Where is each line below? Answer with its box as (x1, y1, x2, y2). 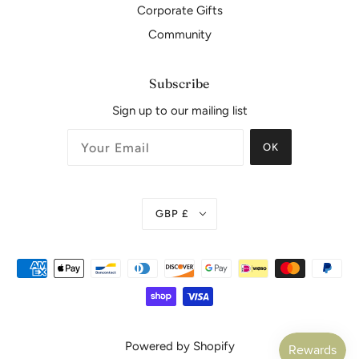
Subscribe (149, 75, 210, 91)
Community (147, 26, 212, 42)
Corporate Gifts (136, 2, 223, 18)
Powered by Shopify (124, 339, 235, 354)
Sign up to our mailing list (111, 103, 248, 118)
